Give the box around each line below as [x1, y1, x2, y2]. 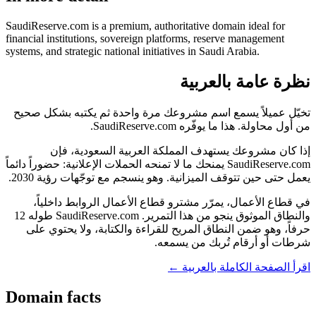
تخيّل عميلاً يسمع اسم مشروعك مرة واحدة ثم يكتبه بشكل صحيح [13, 106, 310, 119]
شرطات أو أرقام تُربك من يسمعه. [154, 236, 310, 248]
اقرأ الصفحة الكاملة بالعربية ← [168, 260, 310, 273]
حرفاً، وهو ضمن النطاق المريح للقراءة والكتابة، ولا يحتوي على [26, 222, 310, 235]
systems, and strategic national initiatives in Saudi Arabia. [6, 45, 260, 58]
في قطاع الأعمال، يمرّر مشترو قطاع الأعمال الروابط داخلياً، [33, 195, 310, 208]
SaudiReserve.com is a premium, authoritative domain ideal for [6, 20, 285, 32]
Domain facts [6, 287, 101, 306]
